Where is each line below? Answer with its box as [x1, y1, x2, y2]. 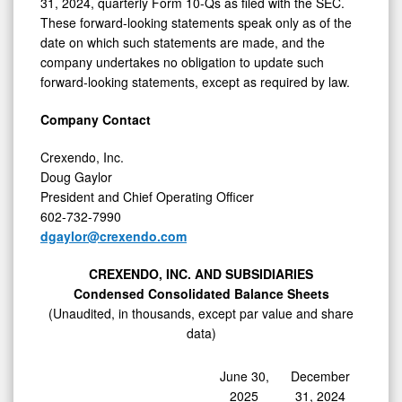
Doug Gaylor [40, 167, 112, 186]
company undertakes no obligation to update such [40, 52, 324, 71]
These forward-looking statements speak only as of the [40, 13, 352, 31]
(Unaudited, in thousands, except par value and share [48, 303, 354, 322]
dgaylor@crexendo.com [40, 226, 187, 245]
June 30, [219, 366, 269, 385]
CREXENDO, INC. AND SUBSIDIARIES [89, 264, 313, 283]
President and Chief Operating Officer [40, 187, 254, 205]
